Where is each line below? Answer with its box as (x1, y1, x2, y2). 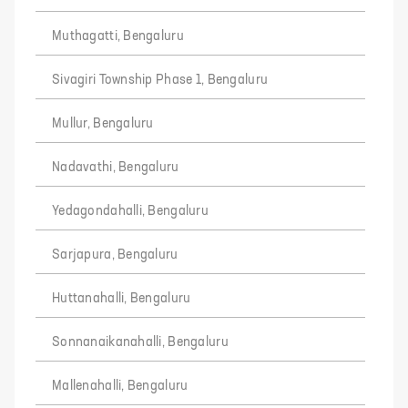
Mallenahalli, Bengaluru (52, 380, 189, 393)
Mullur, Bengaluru (52, 117, 154, 130)
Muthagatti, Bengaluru (52, 30, 184, 43)
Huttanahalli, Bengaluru (52, 292, 191, 305)
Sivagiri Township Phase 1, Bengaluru (52, 74, 269, 87)
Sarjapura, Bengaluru (52, 249, 178, 261)
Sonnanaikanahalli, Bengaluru (52, 336, 229, 349)
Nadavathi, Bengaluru (52, 161, 179, 174)
